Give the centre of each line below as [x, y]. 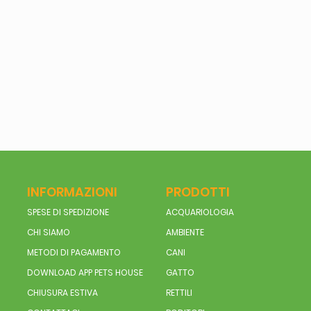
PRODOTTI [197, 192]
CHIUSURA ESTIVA [62, 293]
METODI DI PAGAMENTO [74, 253]
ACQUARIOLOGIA [200, 212]
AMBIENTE [185, 233]
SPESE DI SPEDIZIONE [68, 212]
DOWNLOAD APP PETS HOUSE [85, 273]
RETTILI [179, 293]
